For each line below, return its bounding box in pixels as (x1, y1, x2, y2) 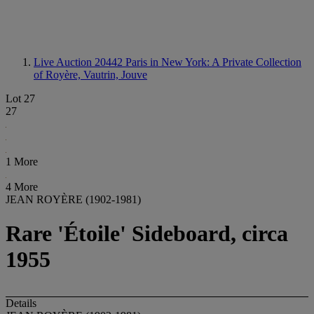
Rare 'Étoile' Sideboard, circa (6, 221, 288, 247)
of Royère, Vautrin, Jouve (34, 69, 147, 81)
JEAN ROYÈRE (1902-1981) (6, 193, 141, 205)
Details (6, 296, 36, 309)
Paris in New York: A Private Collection (125, 56, 301, 68)
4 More (6, 181, 38, 193)
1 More (6, 156, 38, 168)
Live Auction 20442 (34, 56, 125, 68)
